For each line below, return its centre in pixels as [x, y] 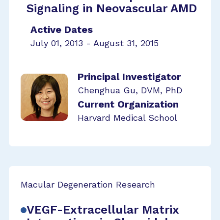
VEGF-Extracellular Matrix [103, 210]
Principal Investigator [129, 77]
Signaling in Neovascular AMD [112, 8]
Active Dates [62, 29]
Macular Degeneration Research [88, 184]
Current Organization [128, 104]
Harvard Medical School [127, 118]
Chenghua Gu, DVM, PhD [130, 90]
